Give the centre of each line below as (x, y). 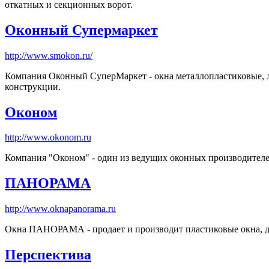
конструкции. (33, 86)
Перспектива (48, 255)
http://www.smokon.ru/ (49, 55)
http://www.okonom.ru (48, 138)
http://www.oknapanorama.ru (60, 209)
